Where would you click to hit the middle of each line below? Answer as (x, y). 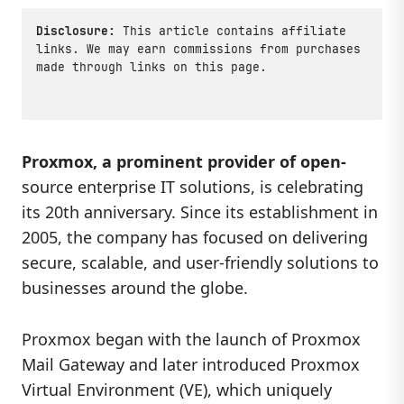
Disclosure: (76, 31)
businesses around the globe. (135, 288)
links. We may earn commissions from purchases (198, 49)
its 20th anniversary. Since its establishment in (200, 212)
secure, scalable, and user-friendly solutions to (200, 262)
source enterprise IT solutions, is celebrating (193, 187)
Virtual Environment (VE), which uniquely (177, 389)
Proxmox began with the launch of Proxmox (191, 339)
